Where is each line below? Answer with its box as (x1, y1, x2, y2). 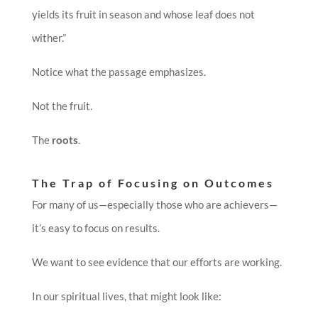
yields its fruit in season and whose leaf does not (31, 8, 255, 21)
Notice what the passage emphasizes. (31, 65, 206, 79)
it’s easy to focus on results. (31, 221, 160, 235)
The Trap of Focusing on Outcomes (31, 176, 274, 190)
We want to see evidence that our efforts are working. (31, 256, 282, 269)
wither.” (31, 31, 66, 45)
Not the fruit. (31, 99, 92, 113)
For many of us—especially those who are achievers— (31, 198, 278, 212)
